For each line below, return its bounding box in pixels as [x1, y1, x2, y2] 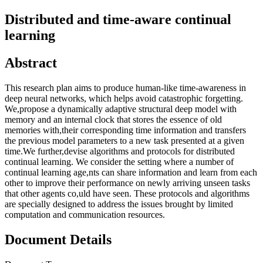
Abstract [5, 55, 57, 70]
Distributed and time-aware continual [5, 11, 231, 27]
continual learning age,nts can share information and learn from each [5, 167, 257, 177]
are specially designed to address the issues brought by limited [5, 198, 233, 209]
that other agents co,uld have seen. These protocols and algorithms [5, 188, 249, 198]
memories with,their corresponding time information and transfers [5, 124, 246, 135]
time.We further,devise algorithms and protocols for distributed [5, 146, 235, 156]
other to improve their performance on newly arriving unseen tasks [5, 177, 250, 188]
